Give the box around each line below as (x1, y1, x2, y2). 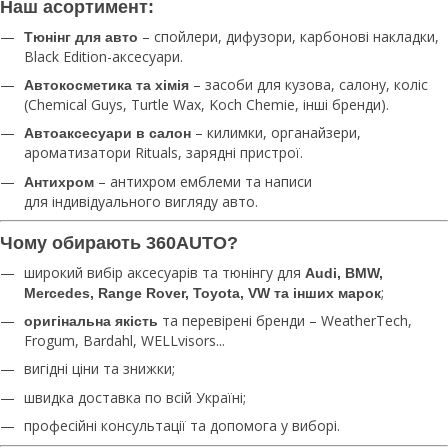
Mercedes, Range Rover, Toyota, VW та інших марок (24, 284, 381, 301)
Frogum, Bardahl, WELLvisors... (24, 331, 225, 351)
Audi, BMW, (305, 264, 383, 281)
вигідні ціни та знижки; (24, 359, 175, 379)
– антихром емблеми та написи (94, 171, 312, 191)
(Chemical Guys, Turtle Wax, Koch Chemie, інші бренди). (24, 94, 389, 114)
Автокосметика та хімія (24, 76, 189, 93)
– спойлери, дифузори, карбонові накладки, (138, 26, 439, 46)
